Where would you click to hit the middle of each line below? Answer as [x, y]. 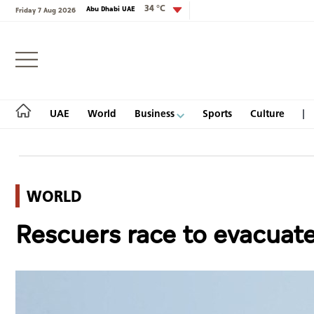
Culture [267, 114]
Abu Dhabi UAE [112, 9]
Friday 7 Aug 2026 [46, 10]
